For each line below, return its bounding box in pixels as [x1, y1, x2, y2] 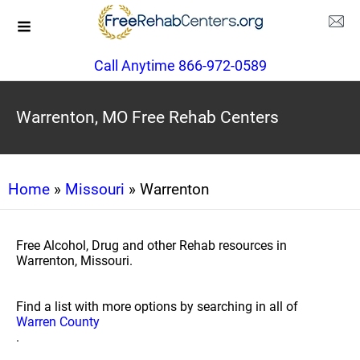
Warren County [16, 314, 100, 329]
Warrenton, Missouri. [16, 253, 133, 268]
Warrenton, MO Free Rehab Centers [16, 108, 279, 127]
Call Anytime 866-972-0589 [93, 57, 267, 74]
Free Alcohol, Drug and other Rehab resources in [16, 238, 287, 253]
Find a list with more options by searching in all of [16, 299, 298, 314]
